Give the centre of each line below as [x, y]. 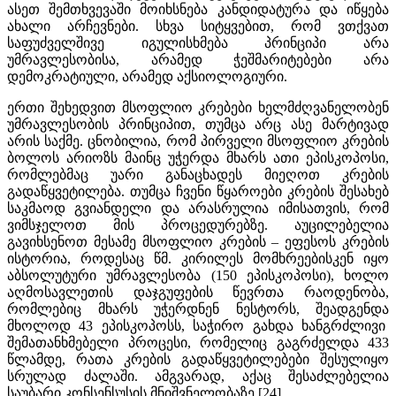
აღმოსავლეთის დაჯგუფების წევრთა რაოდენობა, [198, 292]
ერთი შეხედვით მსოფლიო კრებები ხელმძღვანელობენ [198, 107]
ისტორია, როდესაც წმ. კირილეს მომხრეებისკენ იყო [198, 258]
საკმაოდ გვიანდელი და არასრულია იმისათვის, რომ [198, 208]
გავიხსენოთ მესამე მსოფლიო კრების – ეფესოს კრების [198, 241]
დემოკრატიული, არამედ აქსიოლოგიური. [147, 76]
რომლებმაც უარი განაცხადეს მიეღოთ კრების [198, 174]
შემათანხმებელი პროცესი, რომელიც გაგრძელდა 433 [198, 342]
